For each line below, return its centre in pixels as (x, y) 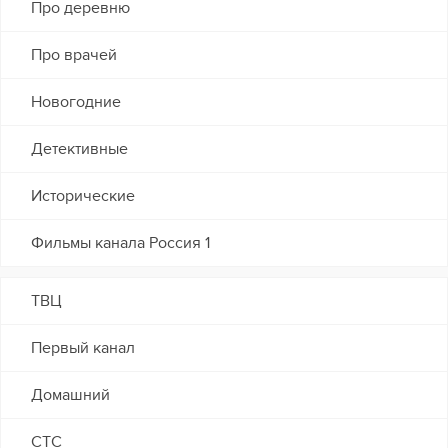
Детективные (79, 149)
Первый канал (83, 348)
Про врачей (74, 55)
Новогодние (76, 102)
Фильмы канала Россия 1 (120, 243)
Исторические (83, 196)
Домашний (70, 395)
